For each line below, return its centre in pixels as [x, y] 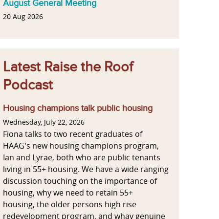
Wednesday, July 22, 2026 [44, 122]
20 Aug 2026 [23, 17]
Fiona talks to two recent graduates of [73, 134]
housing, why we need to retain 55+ [68, 192]
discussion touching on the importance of [80, 181]
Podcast [28, 85]
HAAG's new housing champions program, [81, 145]
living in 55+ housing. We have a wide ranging [86, 169]
